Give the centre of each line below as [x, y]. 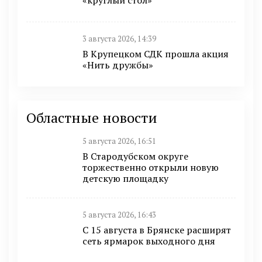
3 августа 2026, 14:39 [119, 39]
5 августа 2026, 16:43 [119, 215]
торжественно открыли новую [151, 167]
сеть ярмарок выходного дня [149, 241]
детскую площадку [125, 178]
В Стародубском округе [135, 156]
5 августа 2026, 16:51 [119, 141]
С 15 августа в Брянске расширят [157, 230]
